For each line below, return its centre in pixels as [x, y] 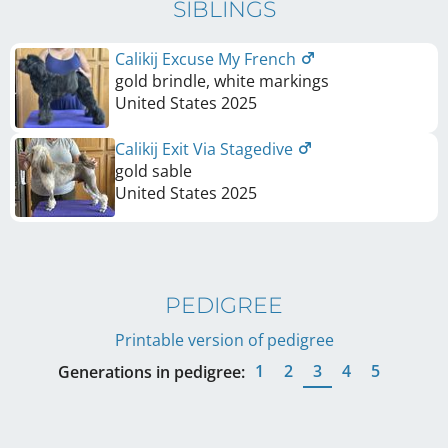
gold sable [153, 171]
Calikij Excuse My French [207, 59]
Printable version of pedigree [224, 340]
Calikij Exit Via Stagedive [206, 149]
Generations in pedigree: [151, 372]
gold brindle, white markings [222, 81]
